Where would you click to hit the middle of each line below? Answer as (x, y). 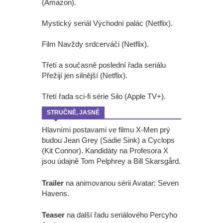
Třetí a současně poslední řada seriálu (104, 65)
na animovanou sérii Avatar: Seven (121, 183)
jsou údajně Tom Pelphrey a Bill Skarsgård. (111, 161)
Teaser (53, 215)
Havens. (56, 193)
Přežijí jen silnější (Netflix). (85, 76)
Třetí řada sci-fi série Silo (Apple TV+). (104, 97)
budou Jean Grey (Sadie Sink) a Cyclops (108, 140)
